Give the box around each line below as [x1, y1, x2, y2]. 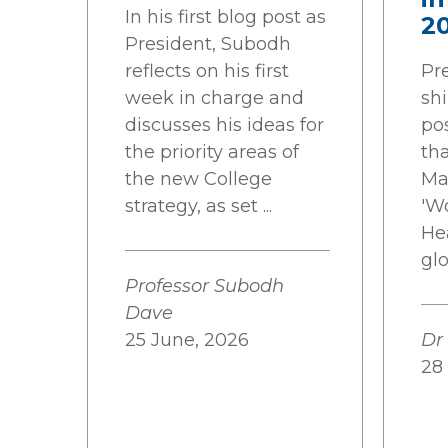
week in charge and [125, 87, 304, 109]
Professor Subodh [125, 275, 284, 297]
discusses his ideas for [125, 114, 324, 136]
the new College [125, 168, 272, 190]
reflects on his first [125, 60, 289, 82]
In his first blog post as [125, 6, 326, 28]
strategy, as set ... [125, 195, 272, 217]
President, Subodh [125, 33, 291, 55]
